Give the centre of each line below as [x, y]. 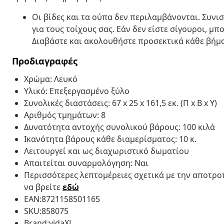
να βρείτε [43, 187]
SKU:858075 [46, 211]
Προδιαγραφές [45, 61]
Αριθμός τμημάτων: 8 [65, 115]
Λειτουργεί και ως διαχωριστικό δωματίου [106, 151]
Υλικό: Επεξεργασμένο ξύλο [77, 91]
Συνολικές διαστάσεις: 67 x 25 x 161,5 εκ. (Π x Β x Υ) [120, 103]
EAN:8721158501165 [62, 199]
